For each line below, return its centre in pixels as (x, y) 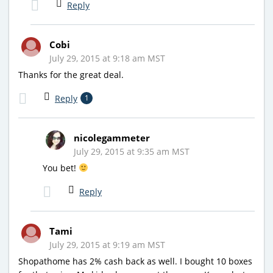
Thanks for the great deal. (71, 74)
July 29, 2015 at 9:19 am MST (107, 244)
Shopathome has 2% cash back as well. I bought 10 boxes (135, 261)
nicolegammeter (112, 137)
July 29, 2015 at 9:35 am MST (132, 151)
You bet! (61, 168)
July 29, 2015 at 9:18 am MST (107, 58)
